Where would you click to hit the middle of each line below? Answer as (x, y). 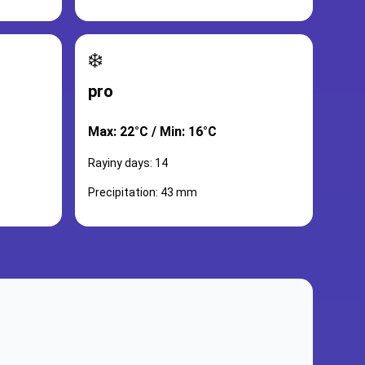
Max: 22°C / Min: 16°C (152, 132)
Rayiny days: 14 (128, 163)
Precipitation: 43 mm (143, 192)
